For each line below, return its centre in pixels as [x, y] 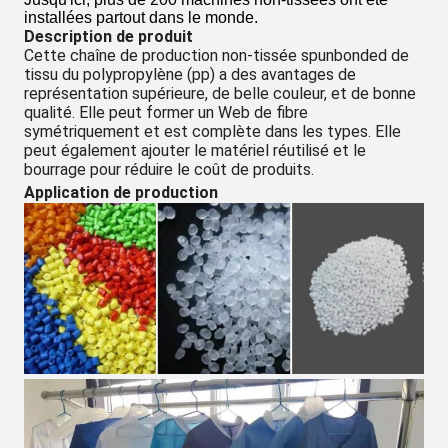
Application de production [121, 192]
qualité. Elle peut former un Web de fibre [166, 112]
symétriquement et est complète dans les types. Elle [212, 131]
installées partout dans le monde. [141, 17]
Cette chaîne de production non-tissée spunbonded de [216, 55]
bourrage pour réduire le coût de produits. [169, 169]
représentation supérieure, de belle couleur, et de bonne [220, 93]
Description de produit [108, 36]
